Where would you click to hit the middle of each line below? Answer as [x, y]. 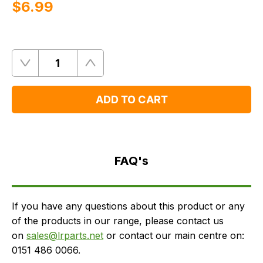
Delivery [34, 159]
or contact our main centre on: [174, 236]
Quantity [30, 68]
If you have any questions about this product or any [128, 206]
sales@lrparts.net [65, 236]
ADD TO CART [131, 99]
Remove [43, 68]
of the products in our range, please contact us [118, 221]
